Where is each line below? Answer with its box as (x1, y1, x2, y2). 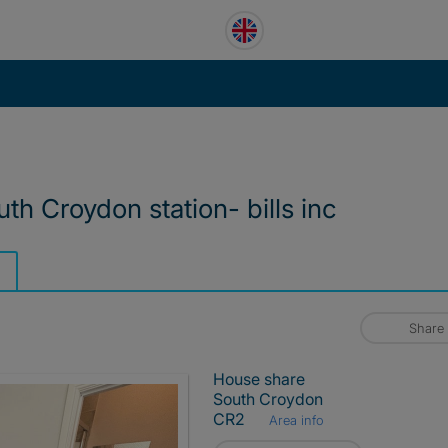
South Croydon (213, 389, 323, 409)
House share (213, 369, 305, 389)
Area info (265, 412, 325, 428)
